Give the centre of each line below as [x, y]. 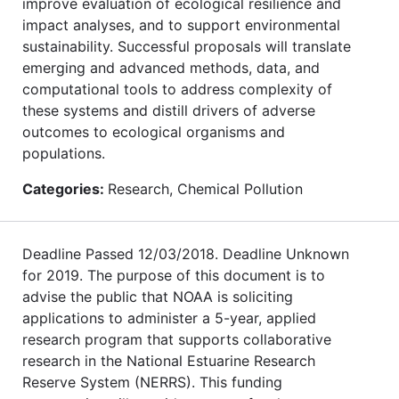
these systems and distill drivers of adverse [169, 110]
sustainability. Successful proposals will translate [187, 46]
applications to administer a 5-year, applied [169, 318]
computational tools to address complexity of [177, 89]
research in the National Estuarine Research [169, 360]
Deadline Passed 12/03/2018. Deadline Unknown [186, 253]
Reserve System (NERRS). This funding [152, 382]
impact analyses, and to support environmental [181, 24]
